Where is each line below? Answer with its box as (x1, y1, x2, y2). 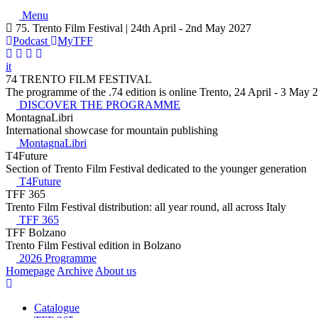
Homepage (6, 265, 55, 277)
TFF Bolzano (6, 226, 66, 238)
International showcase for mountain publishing (6, 124, 218, 136)
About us (95, 265, 136, 277)
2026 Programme (16, 252, 97, 264)
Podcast (13, 35, 48, 47)
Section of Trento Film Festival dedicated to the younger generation (6, 163, 307, 175)
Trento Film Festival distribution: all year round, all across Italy (6, 201, 286, 213)
